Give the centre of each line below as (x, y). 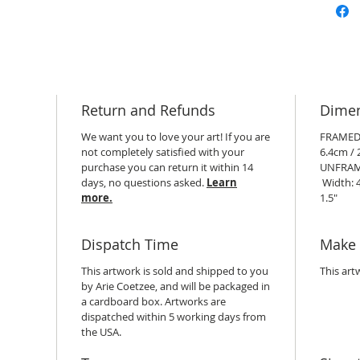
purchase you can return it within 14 (167, 167)
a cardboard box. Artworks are (153, 301)
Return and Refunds (148, 110)
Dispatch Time (130, 244)
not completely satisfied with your (163, 152)
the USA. (101, 332)
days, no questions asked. (144, 182)
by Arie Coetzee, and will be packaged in (176, 286)
